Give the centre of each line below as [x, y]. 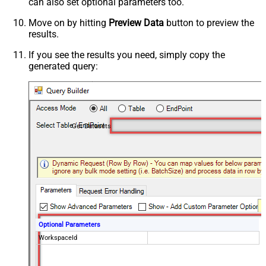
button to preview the [209, 23]
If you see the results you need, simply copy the [127, 55]
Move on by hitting [69, 23]
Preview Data [136, 23]
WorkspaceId [58, 238]
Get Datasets [91, 126]
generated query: [63, 66]
